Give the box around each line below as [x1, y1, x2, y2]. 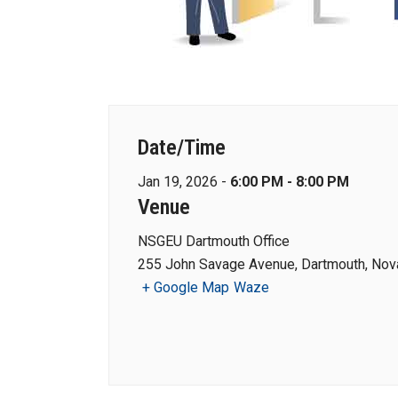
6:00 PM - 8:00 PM [230, 173, 349, 190]
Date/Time [138, 135, 226, 160]
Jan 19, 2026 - [138, 173, 230, 190]
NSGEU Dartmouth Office [138, 233, 290, 250]
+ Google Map [142, 279, 229, 296]
